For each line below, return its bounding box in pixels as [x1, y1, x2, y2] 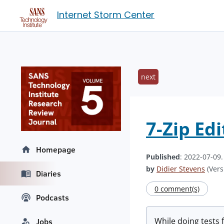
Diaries [36, 168, 61, 179]
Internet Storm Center [57, 8, 154, 21]
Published [146, 152, 180, 161]
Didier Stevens [156, 164, 205, 173]
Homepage [36, 144, 75, 155]
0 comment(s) [154, 184, 199, 193]
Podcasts [36, 192, 69, 203]
